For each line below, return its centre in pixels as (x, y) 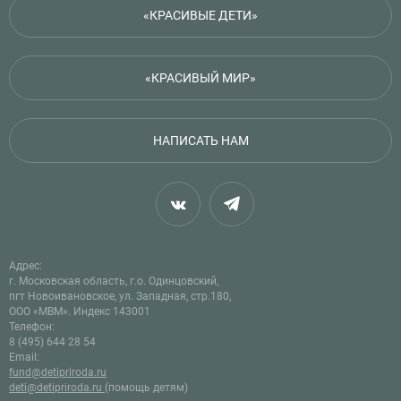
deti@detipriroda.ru (57, 387)
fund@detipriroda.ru (58, 372)
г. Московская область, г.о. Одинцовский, (114, 281)
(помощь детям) (146, 387)
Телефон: (32, 326)
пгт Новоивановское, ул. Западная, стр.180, (121, 296)
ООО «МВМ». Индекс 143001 (80, 311)
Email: (24, 357)
